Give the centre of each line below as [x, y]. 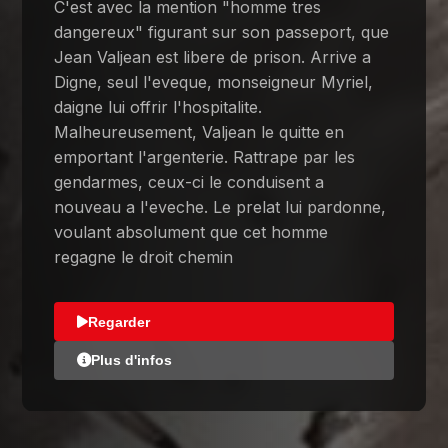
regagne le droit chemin [144, 257]
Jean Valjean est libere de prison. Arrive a [213, 57]
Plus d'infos [131, 359]
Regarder [118, 321]
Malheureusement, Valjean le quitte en [199, 132]
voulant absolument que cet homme [191, 232]
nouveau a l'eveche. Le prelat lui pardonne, [220, 207]
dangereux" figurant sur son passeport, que [222, 32]
